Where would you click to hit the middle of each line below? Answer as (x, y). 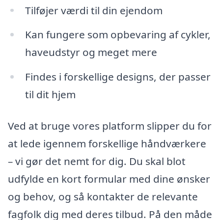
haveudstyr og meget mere (91, 52)
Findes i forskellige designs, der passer (118, 77)
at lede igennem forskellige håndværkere (107, 143)
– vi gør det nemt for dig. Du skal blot (97, 161)
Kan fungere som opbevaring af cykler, (118, 35)
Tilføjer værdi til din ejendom (94, 10)
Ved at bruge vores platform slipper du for (110, 125)
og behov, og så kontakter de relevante (103, 196)
